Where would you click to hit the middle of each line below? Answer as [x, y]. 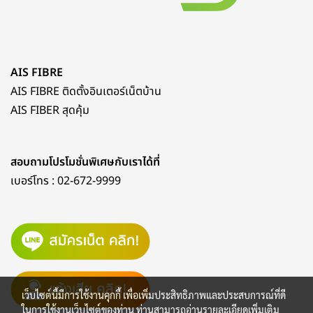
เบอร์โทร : [34, 181]
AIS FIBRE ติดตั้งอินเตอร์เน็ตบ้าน [86, 92]
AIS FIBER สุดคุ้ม [50, 110]
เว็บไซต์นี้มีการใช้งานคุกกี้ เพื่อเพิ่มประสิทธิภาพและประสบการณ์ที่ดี [154, 295]
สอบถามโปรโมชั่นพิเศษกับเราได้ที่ [85, 162]
